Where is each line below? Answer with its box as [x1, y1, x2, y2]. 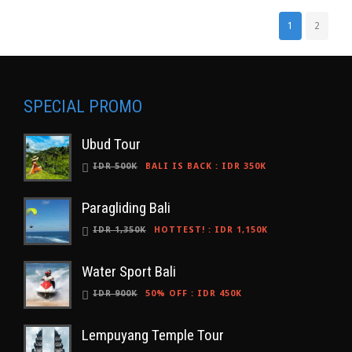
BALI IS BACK [145, 161, 212, 171]
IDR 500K [93, 161, 137, 171]
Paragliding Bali [82, 199, 170, 217]
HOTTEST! [154, 225, 205, 235]
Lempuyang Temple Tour [82, 326, 224, 344]
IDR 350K [222, 161, 266, 171]
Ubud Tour [82, 135, 141, 153]
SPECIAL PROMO [24, 97, 142, 116]
